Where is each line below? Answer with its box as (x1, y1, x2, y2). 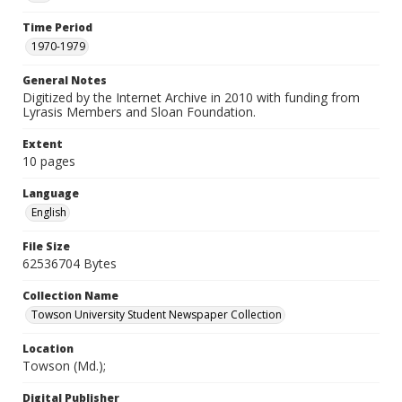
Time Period (22, 20, 92, 35)
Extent (22, 136, 63, 152)
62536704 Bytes (22, 255, 117, 272)
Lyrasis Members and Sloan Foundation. (22, 103, 256, 120)
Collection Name (22, 288, 118, 303)
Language (22, 186, 79, 201)
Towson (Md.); (22, 357, 106, 374)
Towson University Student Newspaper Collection (31, 307, 282, 322)
